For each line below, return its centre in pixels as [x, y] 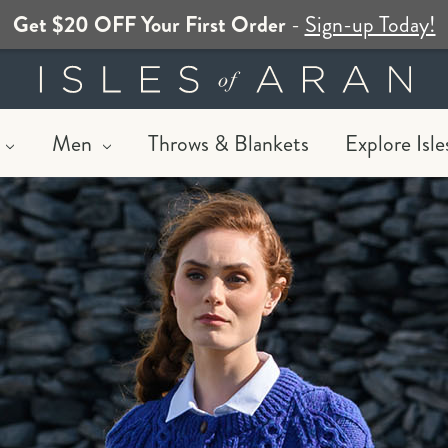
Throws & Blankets [228, 143]
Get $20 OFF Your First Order [149, 24]
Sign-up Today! [370, 24]
